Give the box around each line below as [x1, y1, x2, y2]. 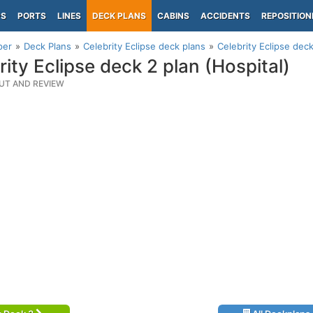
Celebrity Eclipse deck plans [83, 41, 205, 52]
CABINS [157, 10, 189, 21]
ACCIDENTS [201, 10, 250, 21]
